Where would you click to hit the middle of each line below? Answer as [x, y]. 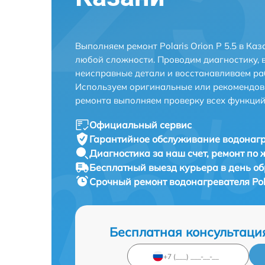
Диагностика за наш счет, [150, 153]
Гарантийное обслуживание [156, 139]
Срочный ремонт [129, 182]
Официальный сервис [140, 125]
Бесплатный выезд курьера [155, 167]
